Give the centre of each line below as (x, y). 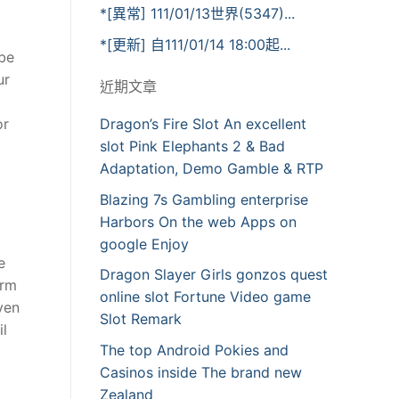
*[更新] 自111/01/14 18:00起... (195, 45)
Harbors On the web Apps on (198, 221)
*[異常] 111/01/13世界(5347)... (197, 14)
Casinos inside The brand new (201, 372)
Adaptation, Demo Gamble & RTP (212, 169)
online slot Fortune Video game (205, 297)
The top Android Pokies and (194, 350)
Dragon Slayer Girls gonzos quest (214, 275)
